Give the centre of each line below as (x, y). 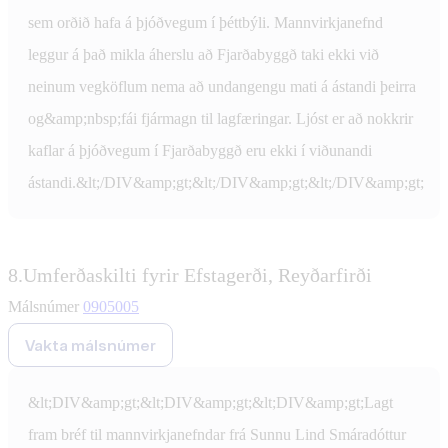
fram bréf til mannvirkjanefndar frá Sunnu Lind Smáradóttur (217, 434)
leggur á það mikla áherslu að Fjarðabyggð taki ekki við (203, 54)
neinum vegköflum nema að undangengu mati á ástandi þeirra (222, 86)
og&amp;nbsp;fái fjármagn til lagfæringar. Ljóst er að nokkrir (220, 118)
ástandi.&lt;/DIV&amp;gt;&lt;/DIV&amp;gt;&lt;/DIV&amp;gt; (226, 182)
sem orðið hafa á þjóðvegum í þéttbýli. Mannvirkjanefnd (205, 22)
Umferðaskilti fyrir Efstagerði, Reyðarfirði (197, 274)
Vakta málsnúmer (90, 344)
